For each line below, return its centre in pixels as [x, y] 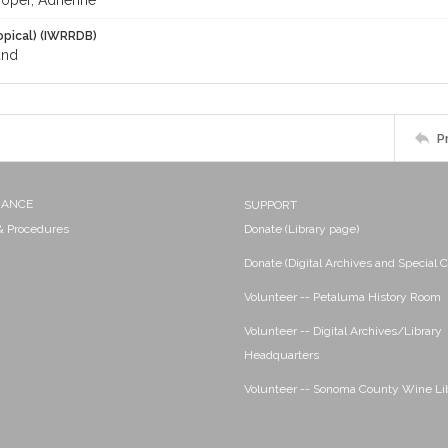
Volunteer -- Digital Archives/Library [343, 331]
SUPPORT [270, 205]
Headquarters [281, 355]
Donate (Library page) [301, 229]
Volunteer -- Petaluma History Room [342, 297]
